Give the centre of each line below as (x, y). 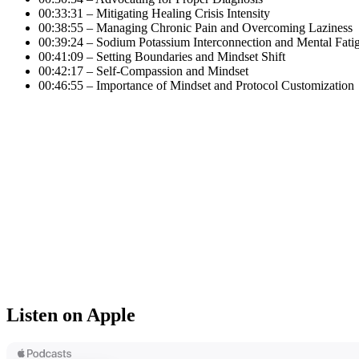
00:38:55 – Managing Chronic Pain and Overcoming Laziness (196, 27)
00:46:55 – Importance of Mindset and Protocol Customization (196, 85)
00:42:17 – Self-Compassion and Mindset (143, 71)
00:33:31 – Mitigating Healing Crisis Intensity (154, 13)
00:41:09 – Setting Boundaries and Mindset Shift (162, 56)
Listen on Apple (71, 315)
